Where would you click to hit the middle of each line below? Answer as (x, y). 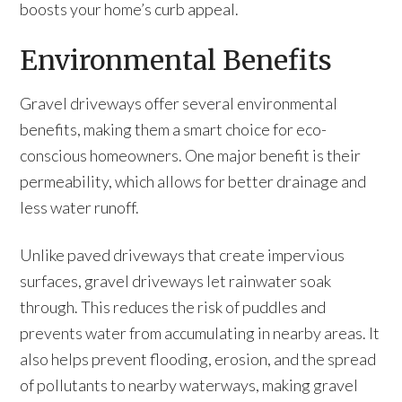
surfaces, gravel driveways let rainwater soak (176, 281)
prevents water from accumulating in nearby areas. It (200, 333)
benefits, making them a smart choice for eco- (174, 129)
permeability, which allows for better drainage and (193, 181)
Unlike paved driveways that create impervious (183, 255)
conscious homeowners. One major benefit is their (191, 155)
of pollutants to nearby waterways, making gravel (189, 385)
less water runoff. (80, 207)
